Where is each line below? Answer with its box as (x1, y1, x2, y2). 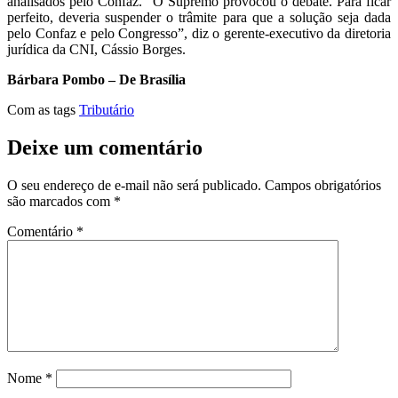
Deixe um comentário (7, 135, 203, 159)
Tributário (79, 101, 134, 117)
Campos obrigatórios (265, 177, 381, 193)
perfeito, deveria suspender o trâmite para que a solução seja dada (7, 9, 391, 25)
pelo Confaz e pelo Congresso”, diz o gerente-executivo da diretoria (7, 25, 391, 41)
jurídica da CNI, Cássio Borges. (7, 41, 186, 57)
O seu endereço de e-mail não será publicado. (7, 177, 261, 193)
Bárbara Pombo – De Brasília (7, 71, 186, 87)
